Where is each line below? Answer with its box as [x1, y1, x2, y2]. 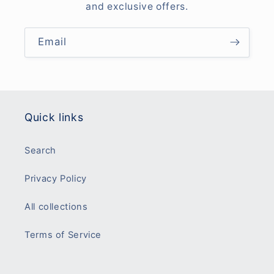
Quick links [24, 110, 84, 124]
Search [24, 145, 56, 157]
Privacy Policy [24, 173, 87, 185]
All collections [24, 201, 88, 213]
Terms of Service [24, 229, 102, 241]
